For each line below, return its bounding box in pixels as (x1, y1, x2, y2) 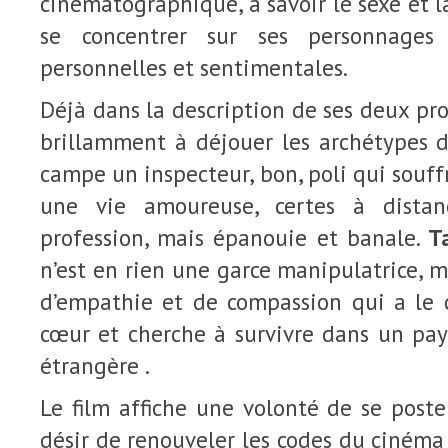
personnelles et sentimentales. (40, 53, 348, 82)
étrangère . (40, 351, 150, 380)
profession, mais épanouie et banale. (40, 223, 429, 252)
